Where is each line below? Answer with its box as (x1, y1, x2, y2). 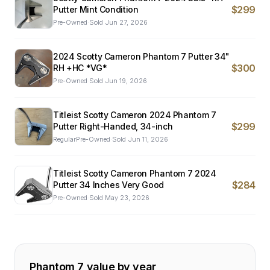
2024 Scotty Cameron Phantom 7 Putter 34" (53, 51, 230, 61)
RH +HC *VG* (53, 63, 107, 73)
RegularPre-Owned (53, 135, 110, 143)
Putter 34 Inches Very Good (53, 180, 164, 190)
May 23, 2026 (105, 193, 149, 202)
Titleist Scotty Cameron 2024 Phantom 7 (53, 110, 216, 120)
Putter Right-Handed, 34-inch (53, 121, 173, 131)
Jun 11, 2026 (128, 135, 168, 143)
